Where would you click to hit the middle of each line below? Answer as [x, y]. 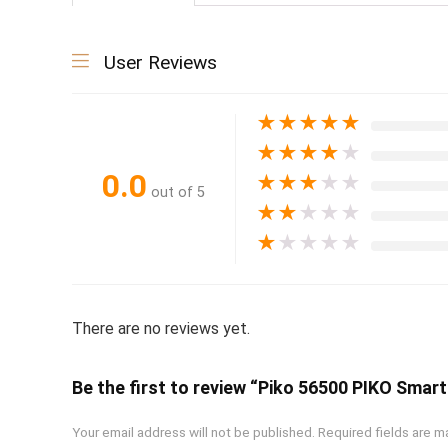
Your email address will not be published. [193, 432]
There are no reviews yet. [161, 328]
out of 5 [178, 192]
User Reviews [160, 62]
